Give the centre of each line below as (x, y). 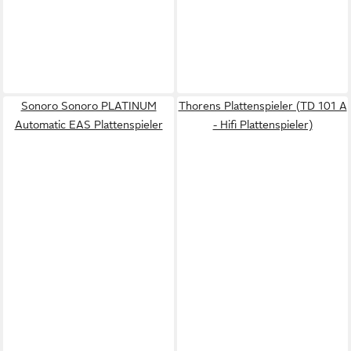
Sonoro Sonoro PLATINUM (89, 106)
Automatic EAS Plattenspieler (89, 125)
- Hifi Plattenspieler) (262, 125)
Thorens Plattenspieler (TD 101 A (262, 106)
